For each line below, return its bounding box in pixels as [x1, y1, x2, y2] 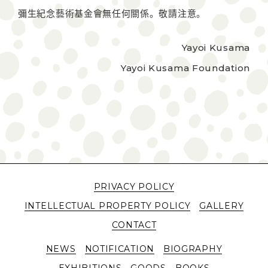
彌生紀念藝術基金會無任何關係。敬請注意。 [18, 8, 206, 19]
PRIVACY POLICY [93, 181, 175, 192]
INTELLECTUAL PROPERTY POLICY [24, 200, 191, 211]
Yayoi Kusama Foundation [120, 62, 250, 74]
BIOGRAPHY [163, 243, 223, 254]
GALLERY [199, 200, 244, 211]
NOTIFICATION [84, 243, 154, 254]
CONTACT [111, 220, 157, 230]
